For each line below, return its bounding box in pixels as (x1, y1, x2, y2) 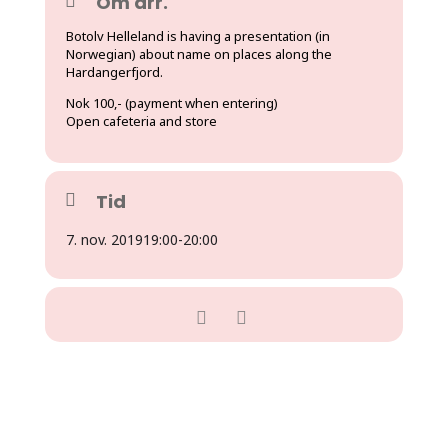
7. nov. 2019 (65, 229, 143, 249)
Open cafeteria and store (65, 111, 217, 130)
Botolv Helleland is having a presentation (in (65, 26, 330, 45)
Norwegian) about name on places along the (65, 44, 332, 63)
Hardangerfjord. (65, 62, 163, 81)
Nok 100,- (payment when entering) (65, 93, 278, 112)
